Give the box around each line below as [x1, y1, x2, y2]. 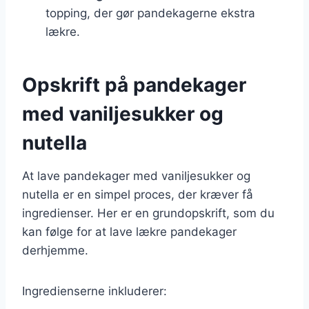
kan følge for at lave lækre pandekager [22, 224, 237, 239]
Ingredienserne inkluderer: [22, 283, 167, 298]
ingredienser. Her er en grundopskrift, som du [22, 206, 275, 220]
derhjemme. [22, 243, 88, 257]
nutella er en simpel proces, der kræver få [22, 187, 253, 201]
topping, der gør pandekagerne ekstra [46, 6, 255, 20]
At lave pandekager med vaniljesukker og [22, 168, 250, 183]
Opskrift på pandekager [22, 72, 246, 97]
